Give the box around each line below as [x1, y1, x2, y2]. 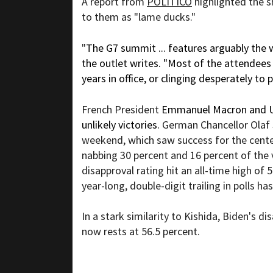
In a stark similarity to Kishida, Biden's [82, 209, 258, 224]
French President [82, 102, 159, 117]
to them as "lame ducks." [82, 10, 196, 24]
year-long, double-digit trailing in [82, 179, 233, 193]
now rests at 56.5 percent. [82, 224, 200, 239]
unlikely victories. [82, 118, 162, 132]
